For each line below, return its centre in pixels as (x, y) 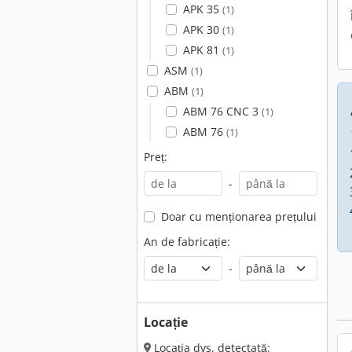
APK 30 (202, 29)
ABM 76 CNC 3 (222, 111)
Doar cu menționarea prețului (238, 216)
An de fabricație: (187, 242)
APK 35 (202, 9)
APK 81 (202, 50)
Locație (166, 322)
